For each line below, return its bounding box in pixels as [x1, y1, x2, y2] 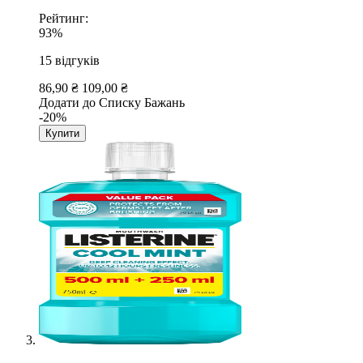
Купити [45, 126, 79, 139]
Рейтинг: [39, 11, 88, 25]
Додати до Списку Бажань [39, 95, 185, 109]
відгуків [55, 53, 100, 67]
